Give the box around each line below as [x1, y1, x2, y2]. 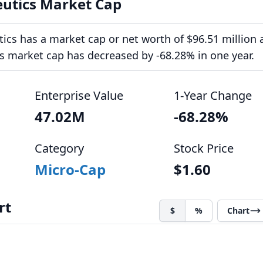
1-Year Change [173, 87, 252, 103]
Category [35, 140, 85, 156]
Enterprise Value [35, 87, 124, 103]
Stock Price [173, 140, 234, 156]
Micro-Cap [35, 160, 106, 179]
